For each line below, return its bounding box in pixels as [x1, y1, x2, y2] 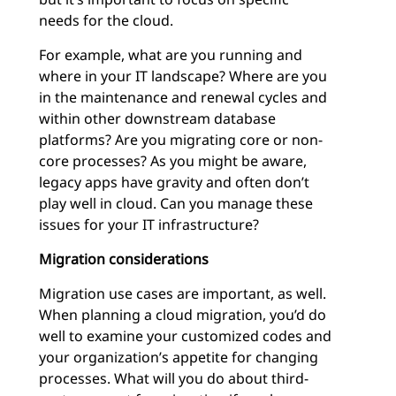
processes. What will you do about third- [39, 369, 308, 388]
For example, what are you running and [39, 45, 302, 65]
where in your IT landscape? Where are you [39, 66, 327, 86]
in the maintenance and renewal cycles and [39, 88, 327, 107]
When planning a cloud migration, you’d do [39, 305, 326, 324]
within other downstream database [39, 109, 276, 128]
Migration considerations [39, 249, 209, 269]
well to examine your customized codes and [39, 326, 331, 346]
